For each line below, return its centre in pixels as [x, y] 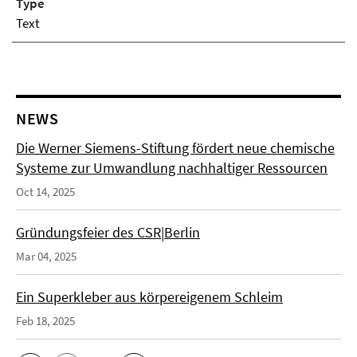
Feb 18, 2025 [45, 321]
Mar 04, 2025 [46, 257]
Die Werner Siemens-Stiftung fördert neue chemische [175, 148]
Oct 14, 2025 [45, 192]
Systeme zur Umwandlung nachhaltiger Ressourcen [172, 168]
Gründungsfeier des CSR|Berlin [108, 233]
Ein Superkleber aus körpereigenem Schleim [149, 297]
